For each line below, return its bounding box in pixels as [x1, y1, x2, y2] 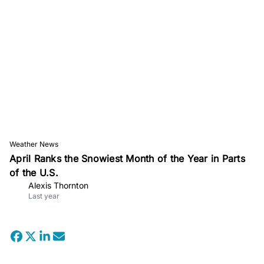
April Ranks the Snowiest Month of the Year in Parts [9, 152, 245, 164]
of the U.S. [9, 166, 58, 179]
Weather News [9, 139, 58, 148]
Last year [28, 191, 60, 200]
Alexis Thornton [28, 180, 88, 190]
